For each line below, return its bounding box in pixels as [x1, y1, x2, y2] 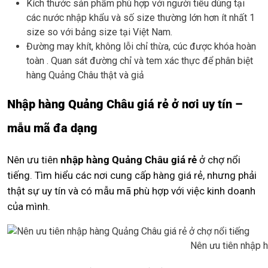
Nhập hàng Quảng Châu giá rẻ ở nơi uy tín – [7, 97, 242, 112]
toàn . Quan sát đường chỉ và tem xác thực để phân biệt [26, 55, 253, 67]
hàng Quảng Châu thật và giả [26, 69, 144, 81]
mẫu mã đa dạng [7, 121, 98, 136]
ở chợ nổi [197, 154, 240, 166]
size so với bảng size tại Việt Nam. [26, 26, 172, 38]
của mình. [7, 200, 50, 213]
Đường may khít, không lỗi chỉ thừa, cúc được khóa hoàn [26, 41, 256, 53]
